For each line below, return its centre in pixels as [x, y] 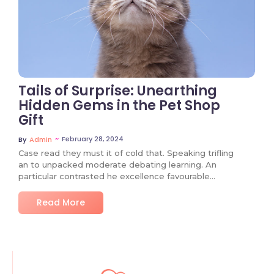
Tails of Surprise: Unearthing [118, 91]
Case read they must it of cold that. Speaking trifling [126, 153]
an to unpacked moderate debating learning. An [117, 164]
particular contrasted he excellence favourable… [117, 176]
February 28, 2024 [93, 139]
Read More [61, 202]
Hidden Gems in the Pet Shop [119, 105]
